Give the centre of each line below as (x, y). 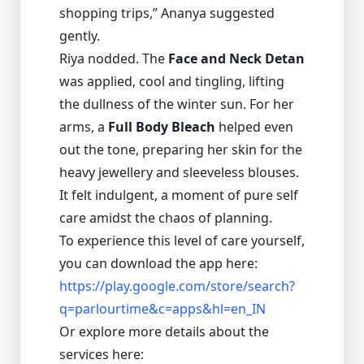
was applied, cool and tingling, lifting (172, 81)
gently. (80, 35)
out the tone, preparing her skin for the (181, 149)
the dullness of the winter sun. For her (177, 104)
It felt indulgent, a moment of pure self (179, 195)
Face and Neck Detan (236, 58)
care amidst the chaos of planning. (166, 217)
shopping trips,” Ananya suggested (167, 13)
